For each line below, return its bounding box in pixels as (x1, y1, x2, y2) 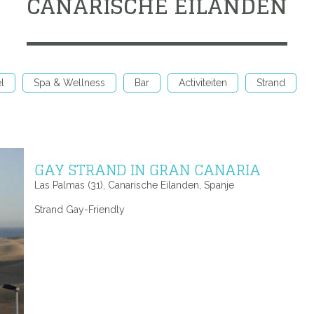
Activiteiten (179, 77, 227, 88)
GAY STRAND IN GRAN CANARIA (34, 156, 261, 183)
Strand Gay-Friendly (34, 204, 125, 215)
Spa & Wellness (34, 77, 105, 88)
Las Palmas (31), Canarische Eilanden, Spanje (34, 179, 234, 191)
